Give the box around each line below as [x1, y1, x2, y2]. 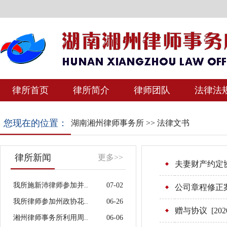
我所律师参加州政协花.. [13, 198, 88, 205]
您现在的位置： [4, 118, 67, 128]
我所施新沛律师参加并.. [13, 181, 88, 189]
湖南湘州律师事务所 [71, 119, 144, 127]
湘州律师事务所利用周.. [13, 214, 88, 221]
